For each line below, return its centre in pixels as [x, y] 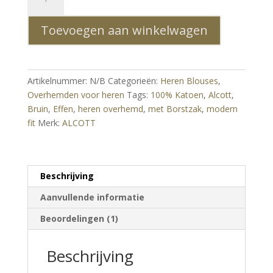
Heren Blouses [189, 81]
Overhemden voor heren [76, 95]
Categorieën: [134, 81]
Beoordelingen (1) [79, 218]
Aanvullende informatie [92, 197]
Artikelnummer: [58, 81]
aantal [39, 170]
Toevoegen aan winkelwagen [124, 30]
